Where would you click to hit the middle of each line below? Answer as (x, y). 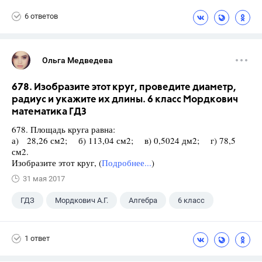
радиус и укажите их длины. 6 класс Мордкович (125, 99)
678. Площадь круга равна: (63, 129)
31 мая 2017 (44, 178)
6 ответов (41, 16)
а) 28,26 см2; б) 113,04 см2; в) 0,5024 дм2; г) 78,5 (124, 140)
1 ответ (37, 239)
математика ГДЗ (49, 112)
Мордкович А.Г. (82, 200)
